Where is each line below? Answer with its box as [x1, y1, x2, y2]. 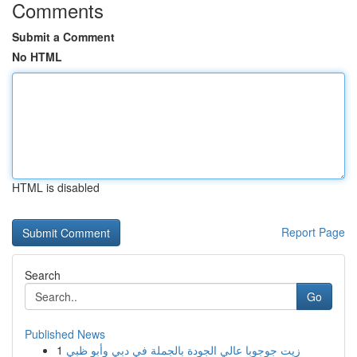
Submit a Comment [12, 29, 115, 45]
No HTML [12, 49, 62, 65]
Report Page [281, 224, 345, 240]
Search [25, 267, 61, 283]
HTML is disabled [12, 179, 100, 195]
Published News [25, 326, 105, 342]
